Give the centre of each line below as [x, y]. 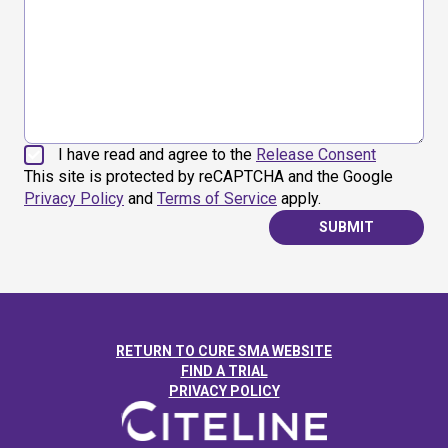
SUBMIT [346, 227]
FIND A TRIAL [224, 371]
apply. [299, 198]
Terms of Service [217, 198]
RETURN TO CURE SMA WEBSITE [224, 351]
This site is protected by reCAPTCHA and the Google [208, 176]
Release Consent [316, 154]
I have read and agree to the [157, 154]
